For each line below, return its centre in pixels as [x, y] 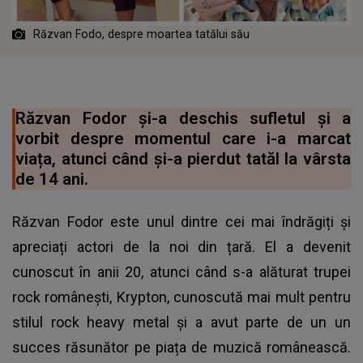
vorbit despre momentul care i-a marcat [183, 138]
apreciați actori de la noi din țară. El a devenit [181, 246]
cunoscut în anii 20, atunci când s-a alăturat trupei [181, 271]
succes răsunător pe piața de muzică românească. [181, 347]
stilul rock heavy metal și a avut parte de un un [181, 322]
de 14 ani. [52, 179]
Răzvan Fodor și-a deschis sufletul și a [183, 118]
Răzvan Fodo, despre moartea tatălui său [141, 34]
